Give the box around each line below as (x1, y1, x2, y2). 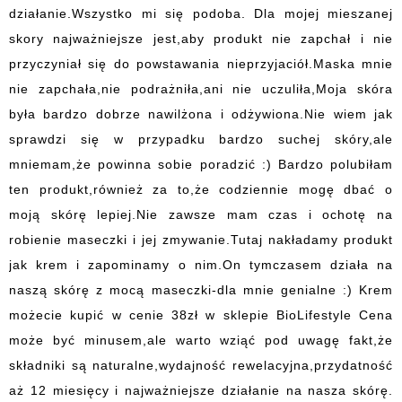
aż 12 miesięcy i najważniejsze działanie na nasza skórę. (9, 383, 393, 398)
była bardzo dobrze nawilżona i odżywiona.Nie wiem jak (9, 107, 393, 121)
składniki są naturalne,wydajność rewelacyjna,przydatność (9, 358, 393, 372)
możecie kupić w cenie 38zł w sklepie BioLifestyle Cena (9, 308, 393, 322)
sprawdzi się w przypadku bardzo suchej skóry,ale (9, 132, 393, 146)
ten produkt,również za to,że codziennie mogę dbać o (9, 182, 393, 197)
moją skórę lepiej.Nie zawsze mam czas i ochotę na (9, 207, 393, 222)
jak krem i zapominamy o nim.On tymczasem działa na (9, 258, 393, 272)
